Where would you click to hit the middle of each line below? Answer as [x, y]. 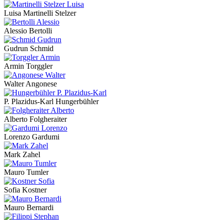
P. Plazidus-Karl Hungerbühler [51, 102]
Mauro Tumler [26, 172]
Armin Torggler [28, 66]
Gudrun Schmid [29, 49]
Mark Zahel [22, 155]
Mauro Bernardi [29, 208]
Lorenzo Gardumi [32, 137]
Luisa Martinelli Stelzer [40, 13]
